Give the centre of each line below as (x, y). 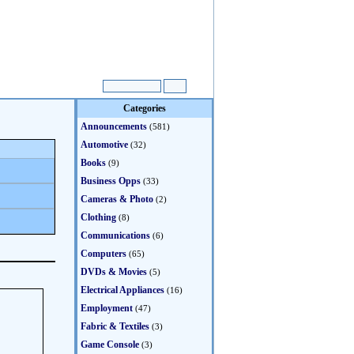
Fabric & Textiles (115, 326)
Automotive (104, 145)
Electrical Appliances (122, 290)
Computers (104, 254)
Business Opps (111, 181)
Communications (115, 235)
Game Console (110, 345)
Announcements (114, 126)
